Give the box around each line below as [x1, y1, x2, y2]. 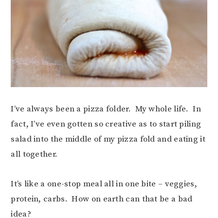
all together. [11, 148, 58, 160]
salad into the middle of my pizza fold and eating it [11, 133, 205, 145]
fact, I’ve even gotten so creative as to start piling [11, 118, 201, 129]
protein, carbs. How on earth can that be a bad [11, 193, 193, 204]
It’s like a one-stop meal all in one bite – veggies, [11, 178, 197, 189]
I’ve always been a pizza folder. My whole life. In [11, 103, 201, 114]
